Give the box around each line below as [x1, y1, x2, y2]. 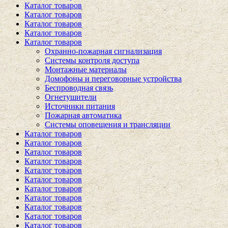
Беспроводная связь [45, 83, 113, 92]
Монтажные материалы [45, 65, 127, 74]
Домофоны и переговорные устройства [45, 74, 182, 83]
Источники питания [45, 102, 115, 110]
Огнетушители [45, 93, 97, 101]
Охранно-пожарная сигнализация [45, 47, 162, 55]
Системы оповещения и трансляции [45, 120, 170, 129]
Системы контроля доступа [45, 56, 139, 65]
